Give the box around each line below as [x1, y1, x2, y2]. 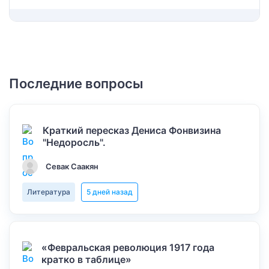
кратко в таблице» [41, 253, 132, 265]
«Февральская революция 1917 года [41, 241, 215, 253]
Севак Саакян [46, 162, 98, 171]
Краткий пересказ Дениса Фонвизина [43, 124, 222, 136]
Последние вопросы [9, 76, 144, 91]
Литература [27, 187, 70, 196]
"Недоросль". [43, 136, 106, 148]
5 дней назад [86, 187, 133, 196]
